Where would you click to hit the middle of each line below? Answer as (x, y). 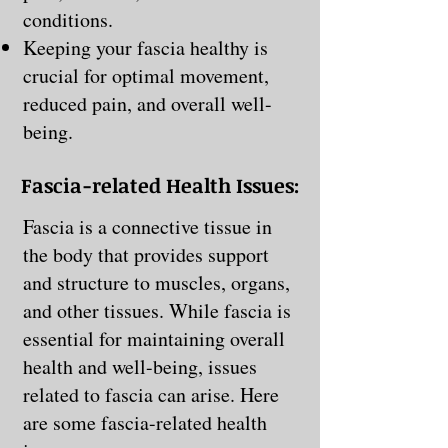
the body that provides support (146, 254)
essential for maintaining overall (154, 338)
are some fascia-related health (145, 422)
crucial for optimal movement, (146, 75)
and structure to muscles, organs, (156, 282)
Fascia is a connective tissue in (147, 226)
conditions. (68, 19)
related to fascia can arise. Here (151, 394)
